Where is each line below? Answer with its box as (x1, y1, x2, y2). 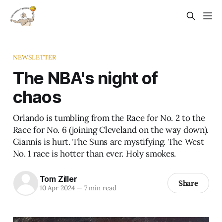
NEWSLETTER (12, 53, 56, 61)
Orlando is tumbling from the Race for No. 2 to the (12, 112, 205, 123)
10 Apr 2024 (39, 183, 75, 193)
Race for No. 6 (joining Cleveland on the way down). (12, 124, 209, 135)
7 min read (82, 183, 116, 193)
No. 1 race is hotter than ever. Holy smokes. (12, 148, 176, 159)
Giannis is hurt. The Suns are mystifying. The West (12, 136, 204, 147)
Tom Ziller (39, 174, 77, 184)
